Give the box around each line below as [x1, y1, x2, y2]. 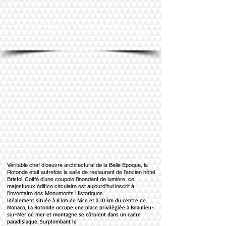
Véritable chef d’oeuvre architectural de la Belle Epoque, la [7, 161, 148, 168]
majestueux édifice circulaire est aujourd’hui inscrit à [7, 183, 134, 190]
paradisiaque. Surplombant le [7, 218, 77, 225]
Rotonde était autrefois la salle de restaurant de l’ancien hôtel [7, 168, 155, 176]
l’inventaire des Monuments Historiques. [7, 190, 104, 197]
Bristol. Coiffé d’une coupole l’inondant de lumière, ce [7, 176, 134, 183]
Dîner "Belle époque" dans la [14, 23, 147, 31]
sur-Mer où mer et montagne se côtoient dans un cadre [7, 211, 141, 218]
